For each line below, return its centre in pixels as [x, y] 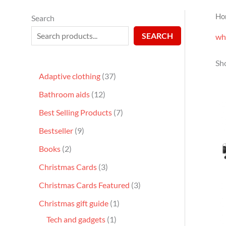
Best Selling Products [75, 112]
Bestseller [56, 130]
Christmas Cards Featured [84, 185]
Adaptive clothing [70, 76]
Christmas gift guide [74, 203]
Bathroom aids [64, 94]
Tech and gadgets [76, 219]
